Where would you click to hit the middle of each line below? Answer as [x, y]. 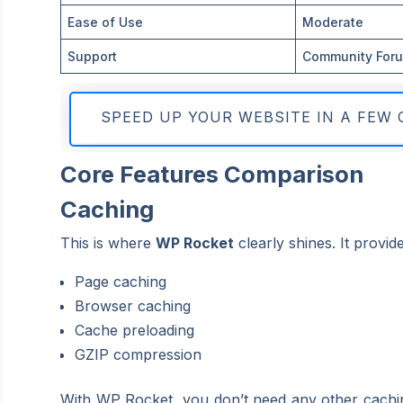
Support [93, 56]
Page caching [121, 281]
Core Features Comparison [212, 174]
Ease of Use [106, 22]
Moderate [333, 22]
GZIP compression [139, 354]
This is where [108, 242]
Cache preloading [135, 330]
